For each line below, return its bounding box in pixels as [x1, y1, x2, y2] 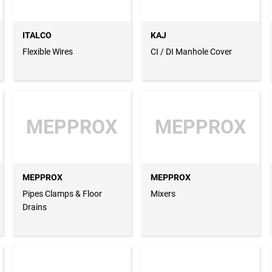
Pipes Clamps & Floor [22, 189, 102, 199]
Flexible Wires [22, 47, 73, 57]
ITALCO [22, 30, 52, 41]
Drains [22, 202, 47, 212]
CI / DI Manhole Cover [151, 47, 232, 57]
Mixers [151, 189, 175, 199]
